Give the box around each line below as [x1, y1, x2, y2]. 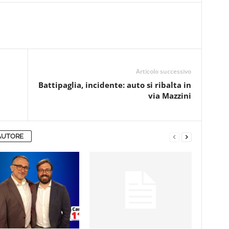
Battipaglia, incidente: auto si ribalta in [38, 80, 191, 90]
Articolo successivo [135, 67, 191, 76]
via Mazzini [148, 90, 191, 101]
